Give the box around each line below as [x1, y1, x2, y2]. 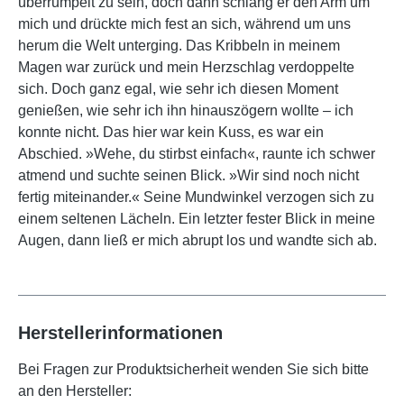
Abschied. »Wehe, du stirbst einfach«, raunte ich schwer [18, 145, 375, 161]
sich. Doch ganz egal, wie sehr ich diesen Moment [18, 80, 338, 96]
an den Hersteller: [18, 382, 132, 399]
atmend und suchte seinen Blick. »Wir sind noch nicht [18, 167, 359, 183]
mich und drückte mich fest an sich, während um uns [18, 15, 351, 32]
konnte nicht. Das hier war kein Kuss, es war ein [18, 124, 324, 140]
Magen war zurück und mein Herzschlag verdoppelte [18, 59, 354, 75]
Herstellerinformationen [18, 322, 223, 343]
